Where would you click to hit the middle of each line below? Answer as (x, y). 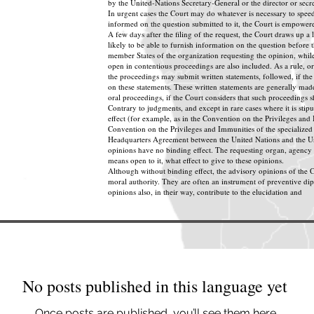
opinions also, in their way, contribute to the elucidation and (206, 192)
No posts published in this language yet (155, 286)
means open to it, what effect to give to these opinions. (196, 160)
